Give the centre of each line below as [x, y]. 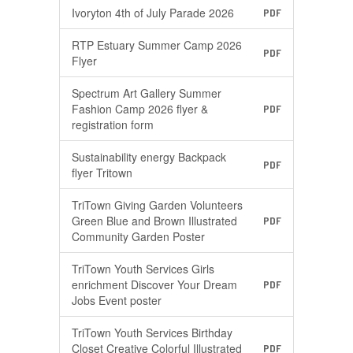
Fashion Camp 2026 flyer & [140, 109]
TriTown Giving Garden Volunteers [157, 205]
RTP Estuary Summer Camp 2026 [157, 45]
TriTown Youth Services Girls [143, 269]
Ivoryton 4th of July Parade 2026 [153, 13]
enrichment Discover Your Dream [154, 284]
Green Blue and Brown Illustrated [154, 221]
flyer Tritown [102, 173]
